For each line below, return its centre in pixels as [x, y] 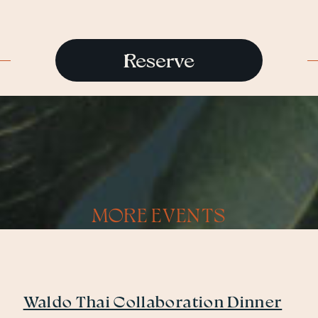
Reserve [159, 60]
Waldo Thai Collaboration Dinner [153, 301]
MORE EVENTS [159, 214]
